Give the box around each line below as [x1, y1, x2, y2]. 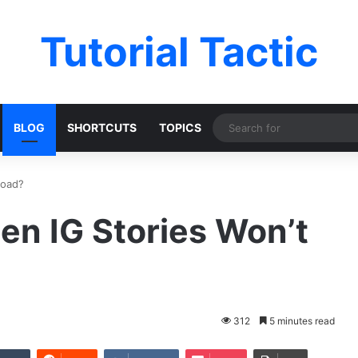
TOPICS [159, 121, 201, 134]
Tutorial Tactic [40, 28, 318, 76]
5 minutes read [267, 315, 335, 327]
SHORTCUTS [67, 121, 137, 134]
